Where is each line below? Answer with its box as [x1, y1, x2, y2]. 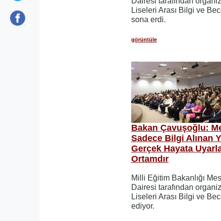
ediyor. [131, 201, 154, 210]
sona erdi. [131, 15, 166, 24]
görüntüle [131, 36, 157, 42]
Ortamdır [131, 153, 169, 164]
